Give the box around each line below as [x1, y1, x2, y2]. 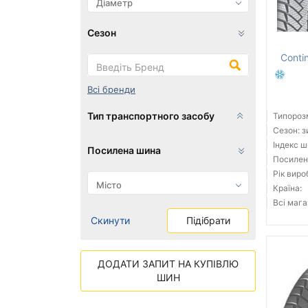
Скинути [91, 214, 130, 227]
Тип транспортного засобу [87, 110, 214, 122]
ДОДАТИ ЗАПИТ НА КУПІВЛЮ [98, 258, 239, 270]
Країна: [273, 183, 302, 194]
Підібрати [186, 214, 230, 227]
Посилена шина [87, 144, 161, 157]
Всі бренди [87, 84, 135, 96]
